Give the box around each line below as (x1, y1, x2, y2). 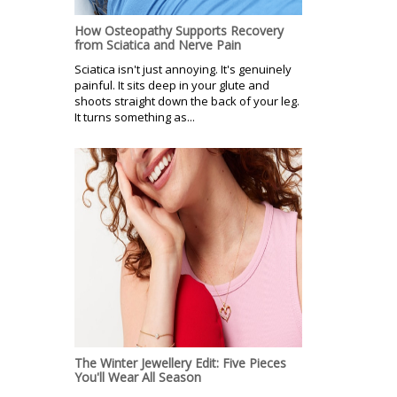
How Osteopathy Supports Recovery (74, 22, 284, 40)
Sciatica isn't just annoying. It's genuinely (74, 61, 292, 78)
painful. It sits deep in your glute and (74, 77, 269, 94)
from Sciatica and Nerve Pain (74, 36, 241, 54)
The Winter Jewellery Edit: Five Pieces (74, 354, 286, 372)
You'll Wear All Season (74, 369, 201, 386)
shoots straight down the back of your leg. (74, 93, 300, 110)
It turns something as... (74, 109, 195, 126)
